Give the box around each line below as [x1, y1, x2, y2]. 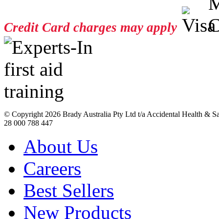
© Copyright [4, 110, 45, 119]
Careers [23, 158, 81, 179]
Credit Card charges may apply [4, 20, 177, 35]
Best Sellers [23, 180, 114, 201]
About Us [23, 136, 98, 157]
